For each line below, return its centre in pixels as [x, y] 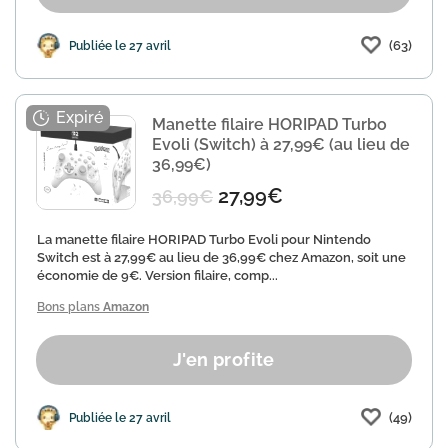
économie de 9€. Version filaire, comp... [157, 275]
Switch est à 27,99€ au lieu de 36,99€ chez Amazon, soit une [221, 257]
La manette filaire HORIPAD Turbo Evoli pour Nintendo [204, 239]
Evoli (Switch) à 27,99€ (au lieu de [281, 144]
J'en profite [224, 359]
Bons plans [70, 307]
